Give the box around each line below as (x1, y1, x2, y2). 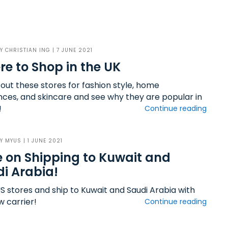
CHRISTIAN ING (5, 46, 50, 54)
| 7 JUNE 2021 (50, 46, 93, 54)
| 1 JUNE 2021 (21, 137, 63, 145)
